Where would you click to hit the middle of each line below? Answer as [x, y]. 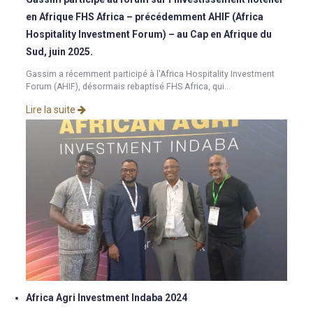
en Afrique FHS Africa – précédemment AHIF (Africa [145, 17]
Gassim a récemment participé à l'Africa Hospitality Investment [151, 74]
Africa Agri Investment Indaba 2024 [107, 297]
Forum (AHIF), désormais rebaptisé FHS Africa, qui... [129, 87]
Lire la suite [52, 110]
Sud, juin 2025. [60, 52]
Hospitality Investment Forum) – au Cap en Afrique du [149, 35]
